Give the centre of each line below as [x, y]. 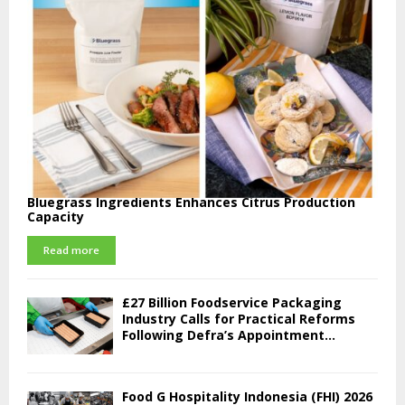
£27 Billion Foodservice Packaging [232, 302]
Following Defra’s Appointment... [229, 334]
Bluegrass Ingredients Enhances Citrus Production [191, 202]
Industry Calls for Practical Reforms [239, 318]
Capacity [56, 216]
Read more [71, 250]
